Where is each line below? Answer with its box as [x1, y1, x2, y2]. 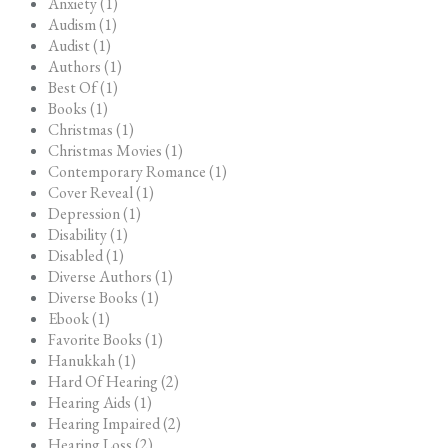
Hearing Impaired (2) [48, 412, 181, 434]
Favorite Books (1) [48, 328, 163, 350]
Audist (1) [48, 34, 111, 56]
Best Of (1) [48, 76, 118, 98]
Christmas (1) [48, 118, 134, 140]
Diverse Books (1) [48, 286, 159, 308]
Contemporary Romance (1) [48, 160, 227, 182]
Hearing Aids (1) [48, 391, 152, 413]
